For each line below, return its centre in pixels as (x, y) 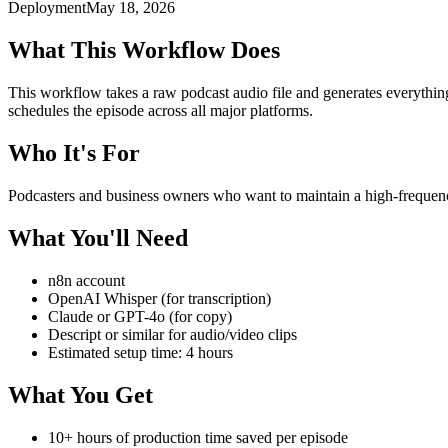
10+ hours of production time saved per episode (198, 437)
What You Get (80, 394)
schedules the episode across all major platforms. (160, 111)
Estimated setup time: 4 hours (140, 352)
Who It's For (74, 153)
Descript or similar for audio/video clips (172, 334)
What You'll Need (98, 237)
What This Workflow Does (144, 50)
